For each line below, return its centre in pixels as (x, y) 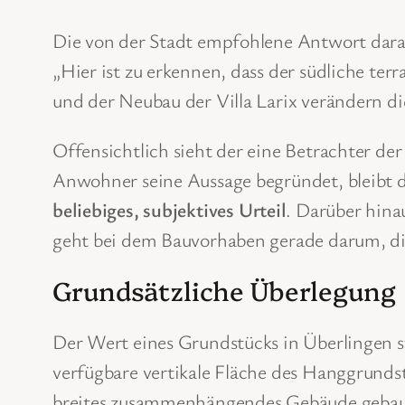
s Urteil (256, 210)
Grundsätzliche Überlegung (224, 290)
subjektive (185, 210)
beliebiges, (98, 210)
